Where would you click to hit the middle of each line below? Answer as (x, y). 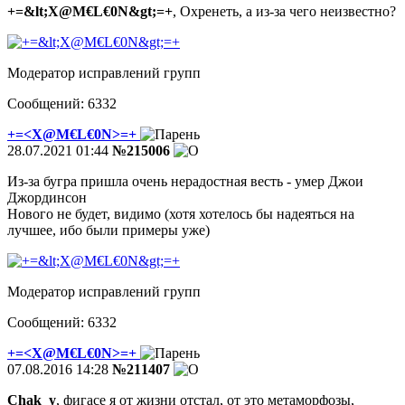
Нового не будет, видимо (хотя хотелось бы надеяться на (181, 213)
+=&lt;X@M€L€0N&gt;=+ (90, 11)
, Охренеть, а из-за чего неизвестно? (284, 11)
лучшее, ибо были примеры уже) (108, 230)
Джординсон (47, 197)
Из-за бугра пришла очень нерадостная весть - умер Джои (185, 181)
